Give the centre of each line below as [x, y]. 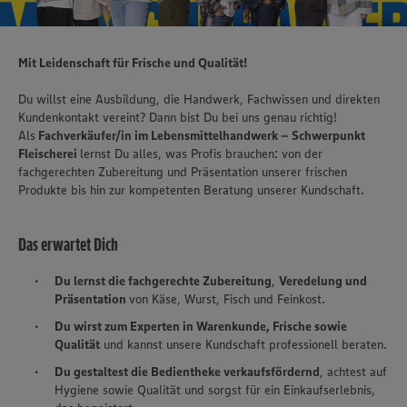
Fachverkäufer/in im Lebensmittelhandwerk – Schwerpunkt [200, 136]
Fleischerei [49, 154]
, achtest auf [353, 372]
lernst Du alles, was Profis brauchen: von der [201, 154]
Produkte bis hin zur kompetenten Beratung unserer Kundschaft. [191, 190]
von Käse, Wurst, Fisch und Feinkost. [227, 299]
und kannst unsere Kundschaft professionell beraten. [243, 345]
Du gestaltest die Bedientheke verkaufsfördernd [187, 372]
